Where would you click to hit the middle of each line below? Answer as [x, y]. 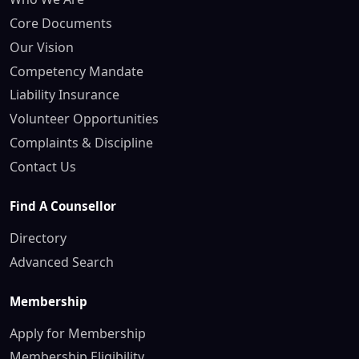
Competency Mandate [77, 71]
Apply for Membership [78, 333]
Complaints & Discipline [81, 142]
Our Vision [42, 47]
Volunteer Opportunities [84, 119]
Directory [38, 238]
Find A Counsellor [63, 206]
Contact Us [43, 166]
